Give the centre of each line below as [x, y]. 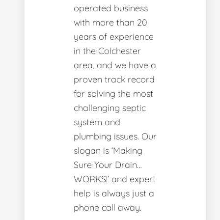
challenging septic [110, 108]
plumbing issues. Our [115, 136]
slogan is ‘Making [108, 151]
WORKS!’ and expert [115, 179]
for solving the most [113, 94]
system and [97, 122]
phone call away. [108, 207]
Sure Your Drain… [108, 165]
